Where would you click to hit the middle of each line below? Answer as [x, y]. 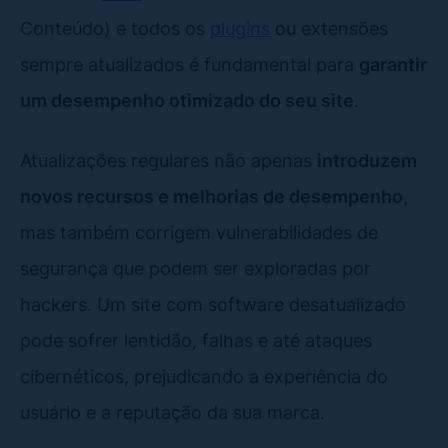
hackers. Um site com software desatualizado [213, 303]
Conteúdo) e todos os [115, 27]
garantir [393, 63]
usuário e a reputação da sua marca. [172, 411]
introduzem [367, 159]
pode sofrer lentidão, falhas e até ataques [196, 339]
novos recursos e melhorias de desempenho [211, 195]
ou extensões [329, 27]
